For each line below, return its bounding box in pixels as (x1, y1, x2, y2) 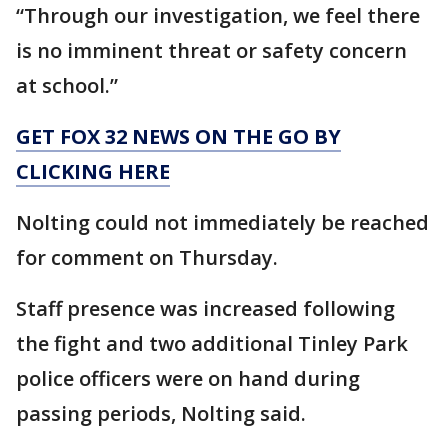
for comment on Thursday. (16, 244, 278, 272)
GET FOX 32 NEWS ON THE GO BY (16, 123, 341, 151)
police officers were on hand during (16, 365, 360, 393)
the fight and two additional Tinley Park (16, 330, 408, 358)
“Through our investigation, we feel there (16, 2, 420, 30)
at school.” (16, 72, 118, 100)
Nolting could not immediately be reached (16, 209, 429, 237)
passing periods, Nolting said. (16, 400, 306, 428)
